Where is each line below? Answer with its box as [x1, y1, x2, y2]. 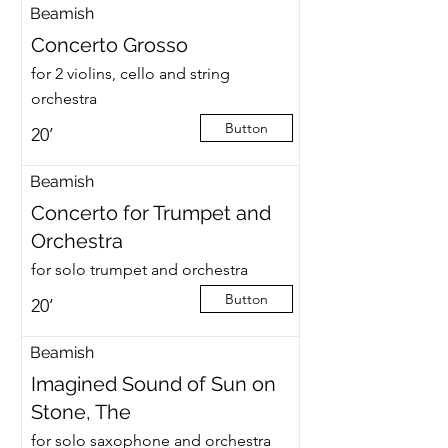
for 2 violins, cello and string [30, 64, 230, 83]
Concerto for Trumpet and [30, 201, 271, 225]
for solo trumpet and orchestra [30, 260, 248, 279]
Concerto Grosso [30, 33, 188, 57]
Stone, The [30, 400, 131, 424]
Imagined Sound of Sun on [30, 372, 276, 396]
